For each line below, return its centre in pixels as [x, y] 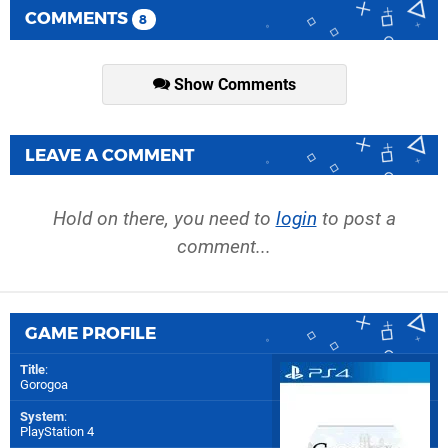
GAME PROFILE [90, 333]
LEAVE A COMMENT [109, 155]
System [42, 417]
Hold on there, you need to [164, 219]
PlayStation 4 [57, 432]
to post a [356, 219]
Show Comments [232, 85]
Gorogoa [44, 385]
